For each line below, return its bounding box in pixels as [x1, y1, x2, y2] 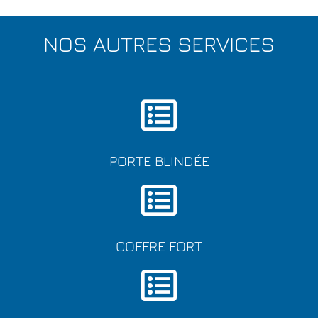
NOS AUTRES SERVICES [43, 31, 275, 57]
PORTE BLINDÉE [109, 152, 209, 169]
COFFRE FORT [116, 237, 202, 254]
